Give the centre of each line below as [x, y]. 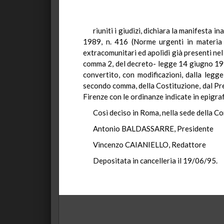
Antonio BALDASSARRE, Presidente [153, 128]
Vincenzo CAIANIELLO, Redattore [149, 144]
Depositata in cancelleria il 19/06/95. [155, 160]
